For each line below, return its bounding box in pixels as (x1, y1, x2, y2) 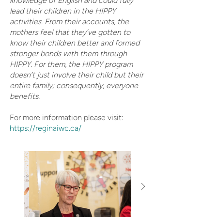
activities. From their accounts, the (10, 17, 129, 26)
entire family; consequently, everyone (10, 81, 138, 90)
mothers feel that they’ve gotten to (10, 28, 130, 37)
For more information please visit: (10, 113, 124, 122)
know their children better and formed (10, 38, 139, 47)
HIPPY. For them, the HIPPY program (10, 60, 133, 69)
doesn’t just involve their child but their (10, 70, 143, 79)
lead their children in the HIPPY (10, 6, 116, 15)
